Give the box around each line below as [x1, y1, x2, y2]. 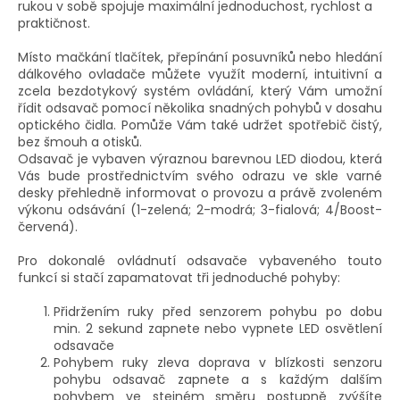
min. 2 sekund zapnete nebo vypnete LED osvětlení [54, 319, 382, 337]
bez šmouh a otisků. [18, 132, 142, 151]
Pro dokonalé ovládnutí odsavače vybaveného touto [18, 251, 382, 270]
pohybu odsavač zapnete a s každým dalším [54, 370, 382, 388]
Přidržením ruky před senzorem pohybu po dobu [54, 302, 382, 321]
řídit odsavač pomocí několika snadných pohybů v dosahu [18, 98, 382, 117]
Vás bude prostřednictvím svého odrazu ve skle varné [18, 166, 382, 185]
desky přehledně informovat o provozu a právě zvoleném [18, 183, 382, 202]
